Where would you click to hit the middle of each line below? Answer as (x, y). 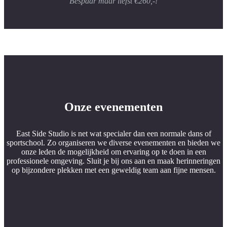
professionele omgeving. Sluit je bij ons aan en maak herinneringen (113, 161)
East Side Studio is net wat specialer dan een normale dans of (113, 134)
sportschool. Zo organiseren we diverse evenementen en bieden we (113, 143)
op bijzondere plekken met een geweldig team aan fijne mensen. (113, 170)
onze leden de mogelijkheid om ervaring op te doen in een (113, 152)
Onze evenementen (113, 107)
